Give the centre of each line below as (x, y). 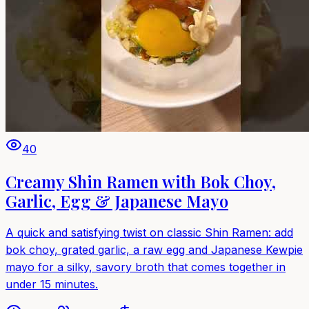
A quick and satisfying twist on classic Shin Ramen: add (149, 232)
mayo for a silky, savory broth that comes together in (146, 267)
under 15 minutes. (52, 284)
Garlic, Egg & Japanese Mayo (117, 200)
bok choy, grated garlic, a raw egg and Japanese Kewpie (154, 249)
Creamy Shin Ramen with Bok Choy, (141, 181)
